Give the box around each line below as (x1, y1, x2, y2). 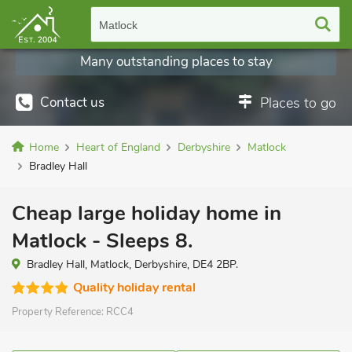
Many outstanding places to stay (79, 53, 273, 71)
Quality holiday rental (73, 279, 196, 296)
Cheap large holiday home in (12, 200, 281, 227)
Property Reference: (12, 305, 106, 319)
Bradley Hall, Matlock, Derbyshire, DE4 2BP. (27, 257, 238, 272)
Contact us (40, 93, 104, 112)
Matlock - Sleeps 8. (12, 227, 192, 255)
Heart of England (76, 140, 160, 155)
